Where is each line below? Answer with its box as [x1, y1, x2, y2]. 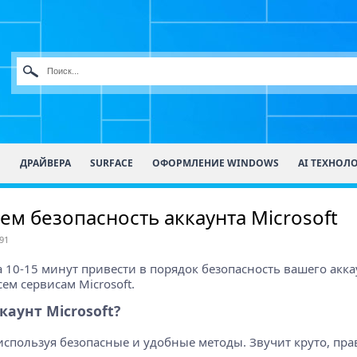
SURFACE [89, 156, 133, 170]
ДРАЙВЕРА [19, 156, 71, 170]
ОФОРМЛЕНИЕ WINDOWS [151, 156, 279, 170]
